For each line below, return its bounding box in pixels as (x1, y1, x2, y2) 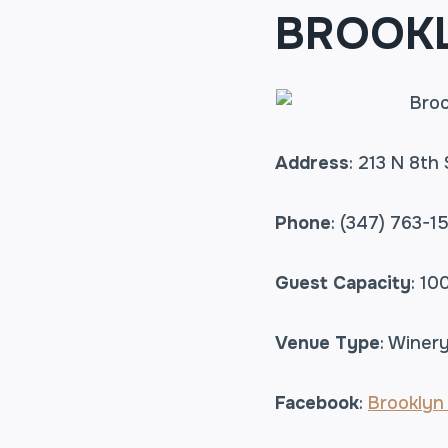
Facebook (275, 391, 359, 414)
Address (275, 151, 349, 174)
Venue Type (275, 331, 380, 354)
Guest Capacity (275, 271, 411, 294)
